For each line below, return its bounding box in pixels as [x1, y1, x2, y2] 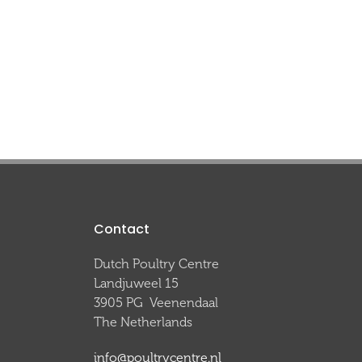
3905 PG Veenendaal [94, 295, 218, 310]
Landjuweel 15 [94, 276, 179, 291]
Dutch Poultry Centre [94, 256, 219, 271]
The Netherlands [94, 314, 192, 330]
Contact [94, 220, 149, 238]
